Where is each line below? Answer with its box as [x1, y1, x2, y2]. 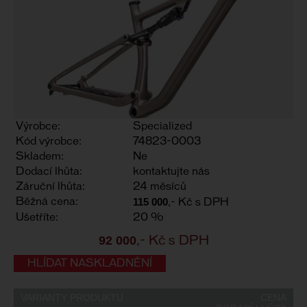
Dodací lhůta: [16, 167, 82, 177]
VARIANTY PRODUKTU [21, 291, 123, 303]
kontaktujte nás [133, 167, 210, 177]
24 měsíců [133, 182, 186, 193]
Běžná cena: [16, 197, 78, 208]
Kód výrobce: [16, 136, 82, 147]
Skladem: [16, 151, 64, 162]
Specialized [133, 121, 192, 132]
